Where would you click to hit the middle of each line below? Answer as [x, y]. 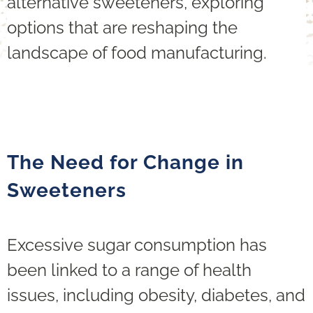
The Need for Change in [125, 162]
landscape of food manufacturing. [137, 53]
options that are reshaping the [122, 28]
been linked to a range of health [129, 270]
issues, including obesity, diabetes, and [156, 295]
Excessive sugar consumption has [137, 245]
